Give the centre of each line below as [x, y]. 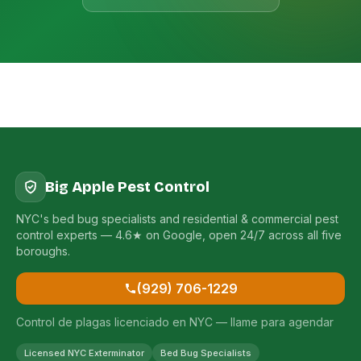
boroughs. [43, 251]
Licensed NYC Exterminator [84, 353]
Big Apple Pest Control [127, 187]
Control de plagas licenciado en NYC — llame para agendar [175, 322]
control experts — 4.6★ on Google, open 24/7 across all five [179, 235]
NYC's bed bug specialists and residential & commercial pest [177, 219]
